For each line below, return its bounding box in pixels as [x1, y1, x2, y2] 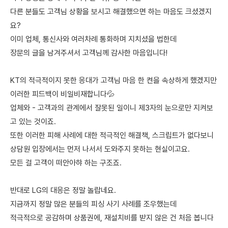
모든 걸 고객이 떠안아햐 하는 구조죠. [10, 158, 122, 167]
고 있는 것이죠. [10, 117, 56, 126]
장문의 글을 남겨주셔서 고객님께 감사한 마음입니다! [10, 48, 167, 58]
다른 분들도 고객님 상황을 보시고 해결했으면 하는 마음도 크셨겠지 [10, 7, 212, 16]
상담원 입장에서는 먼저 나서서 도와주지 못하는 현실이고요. [10, 145, 190, 154]
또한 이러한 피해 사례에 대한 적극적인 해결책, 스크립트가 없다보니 [10, 131, 214, 140]
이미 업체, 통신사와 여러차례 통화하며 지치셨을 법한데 [10, 35, 177, 44]
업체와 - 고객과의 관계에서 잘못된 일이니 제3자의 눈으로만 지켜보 [10, 103, 213, 112]
